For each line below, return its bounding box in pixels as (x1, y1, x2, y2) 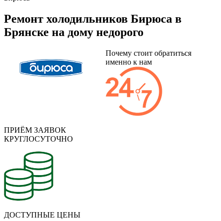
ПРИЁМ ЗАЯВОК (4, 126, 66, 135)
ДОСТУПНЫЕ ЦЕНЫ (4, 211, 80, 220)
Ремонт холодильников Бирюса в (4, 12, 182, 26)
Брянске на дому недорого (4, 26, 144, 39)
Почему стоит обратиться (106, 49, 191, 58)
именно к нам (106, 58, 152, 67)
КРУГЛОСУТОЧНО (4, 135, 73, 144)
